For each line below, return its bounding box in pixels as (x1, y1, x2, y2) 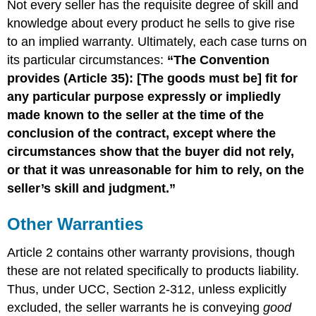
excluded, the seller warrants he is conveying (7, 300, 264, 315)
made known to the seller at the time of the (7, 107, 265, 122)
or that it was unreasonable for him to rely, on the (7, 162, 305, 177)
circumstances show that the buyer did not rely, (7, 144, 295, 159)
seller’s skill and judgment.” (7, 181, 176, 195)
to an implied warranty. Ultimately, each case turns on (7, 34, 308, 49)
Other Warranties (7, 214, 144, 233)
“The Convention (167, 52, 270, 67)
